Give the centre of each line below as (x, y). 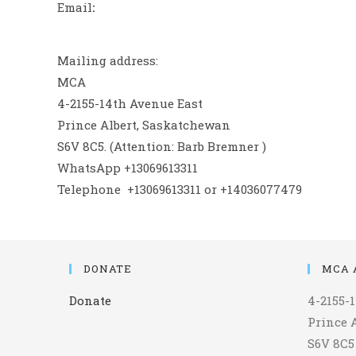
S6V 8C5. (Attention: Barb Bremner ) (162, 146)
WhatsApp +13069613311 (128, 167)
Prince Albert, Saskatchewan (144, 124)
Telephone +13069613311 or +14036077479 (180, 189)
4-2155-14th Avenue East (130, 103)
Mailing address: (108, 60)
